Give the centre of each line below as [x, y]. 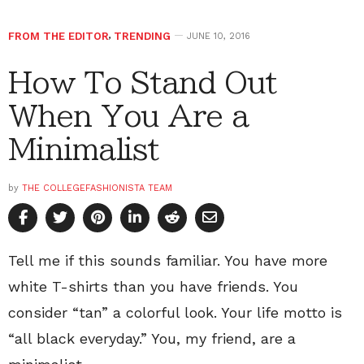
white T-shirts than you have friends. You [153, 287]
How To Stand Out [143, 82]
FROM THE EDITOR [58, 37]
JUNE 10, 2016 [219, 37]
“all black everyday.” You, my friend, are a [152, 339]
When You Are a [128, 116]
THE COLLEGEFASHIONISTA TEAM [97, 188]
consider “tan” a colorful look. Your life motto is [175, 313]
